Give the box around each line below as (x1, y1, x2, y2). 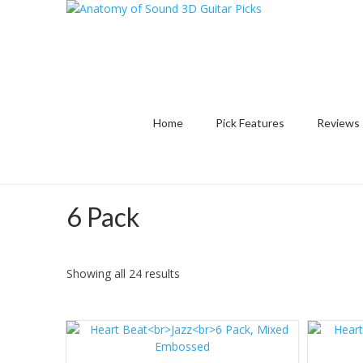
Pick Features (216, 116, 284, 130)
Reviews (317, 116, 360, 130)
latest (179, 298, 208, 314)
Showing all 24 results (66, 265, 180, 281)
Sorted (179, 264, 214, 280)
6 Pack (66, 201, 139, 233)
